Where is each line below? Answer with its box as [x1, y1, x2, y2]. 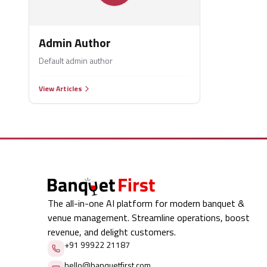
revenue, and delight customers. [48, 225, 176, 240]
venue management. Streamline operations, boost [48, 210, 250, 225]
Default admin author [39, 54, 113, 67]
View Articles [39, 83, 82, 94]
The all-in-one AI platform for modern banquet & [48, 196, 244, 211]
